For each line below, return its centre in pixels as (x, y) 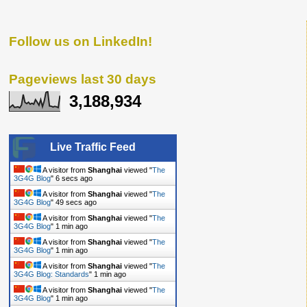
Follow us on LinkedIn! (81, 41)
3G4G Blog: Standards (51, 274)
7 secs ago (74, 179)
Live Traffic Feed (93, 147)
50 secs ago (76, 202)
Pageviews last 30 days (83, 79)
